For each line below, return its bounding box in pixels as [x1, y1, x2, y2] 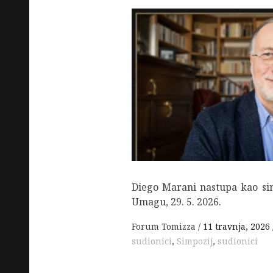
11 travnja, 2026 [203, 221, 270, 232]
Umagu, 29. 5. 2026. [132, 194, 221, 208]
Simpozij [177, 235, 213, 247]
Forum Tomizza [132, 221, 198, 232]
